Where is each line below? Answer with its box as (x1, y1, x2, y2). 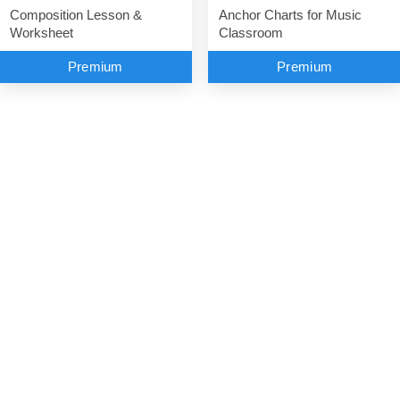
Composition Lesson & (9, 8, 142, 23)
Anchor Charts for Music (219, 7, 362, 22)
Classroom (219, 25, 283, 40)
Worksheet (9, 26, 73, 41)
